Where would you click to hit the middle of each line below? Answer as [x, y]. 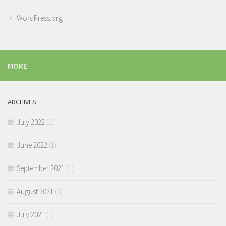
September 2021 [41, 168]
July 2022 [31, 122]
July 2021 [31, 215]
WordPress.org [40, 18]
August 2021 [35, 192]
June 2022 [32, 145]
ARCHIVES [22, 102]
